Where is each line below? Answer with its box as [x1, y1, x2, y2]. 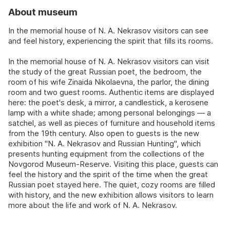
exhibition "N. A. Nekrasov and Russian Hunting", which [8, 139, 201, 148]
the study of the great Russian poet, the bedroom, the [8, 67, 202, 76]
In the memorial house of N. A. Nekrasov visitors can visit [8, 56, 209, 66]
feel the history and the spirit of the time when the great [8, 169, 208, 179]
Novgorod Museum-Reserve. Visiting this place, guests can [8, 159, 218, 169]
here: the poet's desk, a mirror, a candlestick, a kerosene [8, 98, 208, 107]
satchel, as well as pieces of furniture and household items [8, 118, 215, 128]
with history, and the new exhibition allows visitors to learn [8, 190, 214, 200]
